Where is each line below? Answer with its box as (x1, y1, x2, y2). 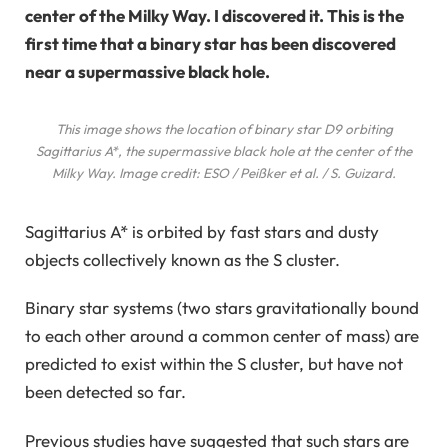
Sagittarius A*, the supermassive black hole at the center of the (36, 142, 412, 161)
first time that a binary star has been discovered (25, 33, 396, 55)
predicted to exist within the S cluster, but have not (25, 353, 403, 375)
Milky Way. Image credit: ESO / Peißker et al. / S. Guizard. (52, 164, 396, 183)
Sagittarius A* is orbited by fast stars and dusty (25, 220, 379, 242)
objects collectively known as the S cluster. (25, 248, 340, 270)
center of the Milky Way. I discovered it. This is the (25, 5, 404, 27)
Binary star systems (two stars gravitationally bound (25, 297, 419, 319)
